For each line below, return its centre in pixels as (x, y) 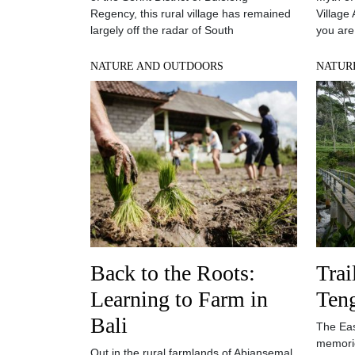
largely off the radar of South (162, 30)
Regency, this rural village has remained (191, 13)
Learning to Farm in (179, 299)
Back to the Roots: (173, 273)
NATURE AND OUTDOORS (157, 66)
